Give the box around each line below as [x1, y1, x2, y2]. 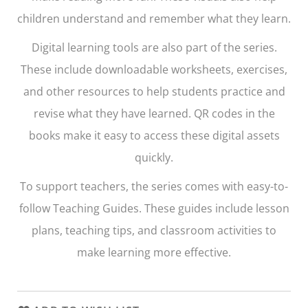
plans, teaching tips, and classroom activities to [32, 222, 276, 238]
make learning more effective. [77, 244, 231, 260]
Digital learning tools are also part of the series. [31, 39, 277, 55]
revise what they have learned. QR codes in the [33, 105, 275, 121]
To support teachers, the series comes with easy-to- [20, 178, 288, 194]
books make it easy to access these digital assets [28, 127, 280, 143]
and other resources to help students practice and [23, 83, 285, 99]
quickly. [135, 149, 173, 165]
